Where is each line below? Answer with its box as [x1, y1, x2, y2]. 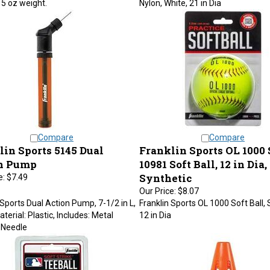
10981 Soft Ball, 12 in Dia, [139, 151, 267, 165]
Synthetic [139, 165, 192, 179]
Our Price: [139, 180, 176, 190]
